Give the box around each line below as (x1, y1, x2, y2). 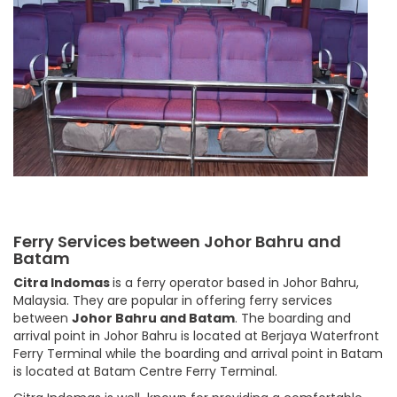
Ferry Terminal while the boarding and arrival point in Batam (13, 344, 383, 362)
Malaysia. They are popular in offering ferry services (13, 291, 332, 309)
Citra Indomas (13, 273, 113, 292)
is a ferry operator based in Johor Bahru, (113, 273, 359, 292)
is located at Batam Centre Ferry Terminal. (13, 362, 277, 380)
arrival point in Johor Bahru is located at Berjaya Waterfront (13, 326, 379, 345)
